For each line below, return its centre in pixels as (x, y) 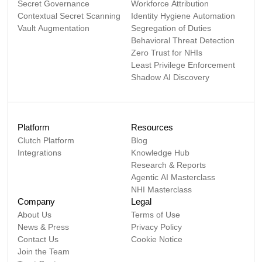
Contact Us (38, 239)
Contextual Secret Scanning (69, 15)
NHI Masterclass (161, 189)
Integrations (40, 152)
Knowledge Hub (160, 152)
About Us (35, 214)
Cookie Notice (157, 239)
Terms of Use (156, 214)
